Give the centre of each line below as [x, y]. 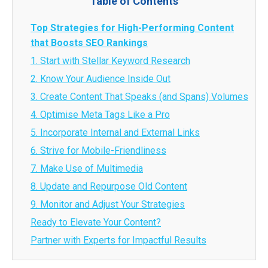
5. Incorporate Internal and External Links [115, 133]
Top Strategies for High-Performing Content [132, 28]
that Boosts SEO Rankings [89, 43]
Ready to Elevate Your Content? [96, 222]
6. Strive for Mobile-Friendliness [98, 150]
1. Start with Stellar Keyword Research [110, 61]
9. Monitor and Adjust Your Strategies [108, 204]
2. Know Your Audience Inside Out [100, 79]
